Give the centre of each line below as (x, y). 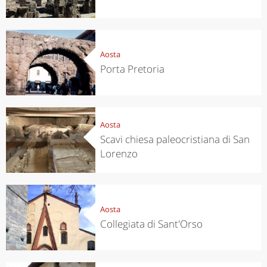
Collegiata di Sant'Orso (151, 223)
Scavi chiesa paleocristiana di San (175, 139)
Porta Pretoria (132, 69)
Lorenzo (119, 153)
